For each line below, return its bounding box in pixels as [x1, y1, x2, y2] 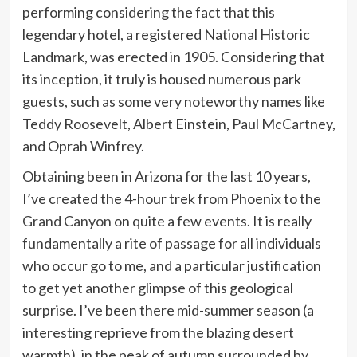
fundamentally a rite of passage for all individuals [22, 233, 321, 252]
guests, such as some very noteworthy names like [22, 92, 325, 110]
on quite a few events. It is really [111, 211, 312, 229]
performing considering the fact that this [22, 2, 275, 21]
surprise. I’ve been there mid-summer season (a [22, 300, 314, 319]
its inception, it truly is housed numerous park [22, 69, 301, 88]
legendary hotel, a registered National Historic [22, 25, 310, 43]
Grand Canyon [22, 211, 112, 229]
